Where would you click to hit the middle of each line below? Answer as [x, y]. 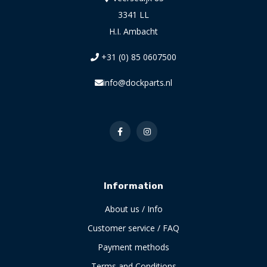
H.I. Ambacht [133, 31]
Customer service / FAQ [133, 228]
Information [133, 186]
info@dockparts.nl [138, 82]
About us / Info [133, 209]
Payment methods [133, 247]
